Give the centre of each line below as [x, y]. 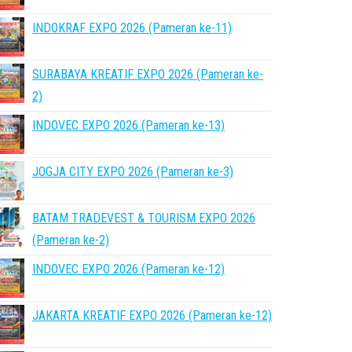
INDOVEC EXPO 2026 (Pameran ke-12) [128, 269]
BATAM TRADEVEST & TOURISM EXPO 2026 [144, 218]
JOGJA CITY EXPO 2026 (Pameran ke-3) [133, 172]
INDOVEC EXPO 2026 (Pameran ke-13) [128, 125]
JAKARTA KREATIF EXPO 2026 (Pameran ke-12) [152, 315]
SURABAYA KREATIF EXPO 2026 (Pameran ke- [148, 74]
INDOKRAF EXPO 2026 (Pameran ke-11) [132, 28]
